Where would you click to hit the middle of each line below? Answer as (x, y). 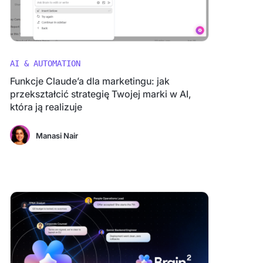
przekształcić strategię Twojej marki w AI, (100, 94)
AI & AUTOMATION (45, 63)
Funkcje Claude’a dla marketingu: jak (90, 81)
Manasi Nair (57, 136)
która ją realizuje (46, 107)
